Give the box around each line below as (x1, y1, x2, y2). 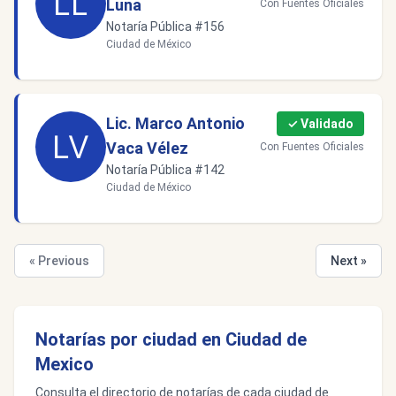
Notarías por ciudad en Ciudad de (35, 329, 307, 350)
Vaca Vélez (106, 139, 188, 157)
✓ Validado (287, 117, 354, 131)
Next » (331, 254, 367, 268)
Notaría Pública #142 (106, 163, 225, 177)
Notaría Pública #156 (106, 19, 225, 34)
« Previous (29, 254, 89, 268)
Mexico (35, 354, 94, 375)
